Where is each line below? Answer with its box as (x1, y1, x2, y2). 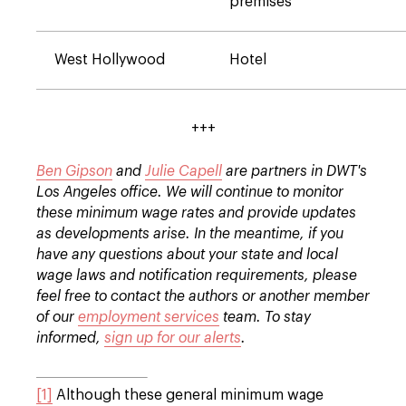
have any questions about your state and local (36, 247, 338, 262)
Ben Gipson (36, 164, 112, 179)
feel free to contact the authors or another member (36, 289, 370, 304)
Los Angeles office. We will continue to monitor (36, 185, 343, 199)
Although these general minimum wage (53, 388, 324, 402)
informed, (36, 331, 104, 345)
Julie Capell (145, 164, 222, 179)
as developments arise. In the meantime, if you (36, 227, 343, 241)
